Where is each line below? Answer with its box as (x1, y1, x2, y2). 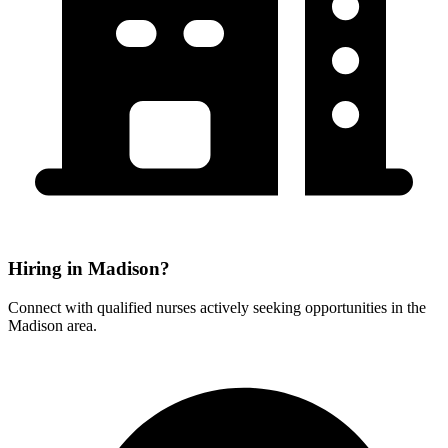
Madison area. (8, 316, 97, 334)
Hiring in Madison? (8, 258, 170, 280)
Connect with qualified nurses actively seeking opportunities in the (8, 298, 426, 316)
